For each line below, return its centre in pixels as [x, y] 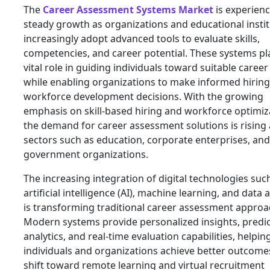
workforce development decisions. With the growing [143, 96]
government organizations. [86, 154]
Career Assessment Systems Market [128, 10]
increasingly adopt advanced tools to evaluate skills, [142, 39]
